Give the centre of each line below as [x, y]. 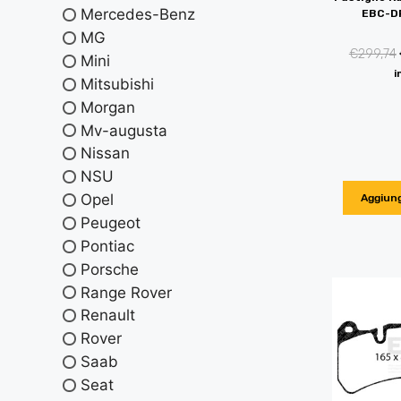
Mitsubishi [117, 84]
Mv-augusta [124, 130]
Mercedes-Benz [138, 15]
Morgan [108, 107]
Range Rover [126, 292]
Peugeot [111, 222]
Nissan [105, 154]
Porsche [110, 269]
